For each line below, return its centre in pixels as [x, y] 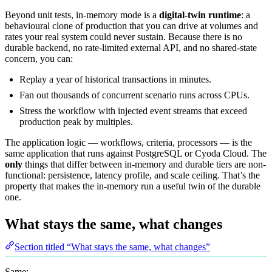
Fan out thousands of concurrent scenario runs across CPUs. [134, 95]
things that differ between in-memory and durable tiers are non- [144, 164]
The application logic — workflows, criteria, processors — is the [128, 142]
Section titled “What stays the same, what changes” [112, 246]
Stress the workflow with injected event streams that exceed [133, 110]
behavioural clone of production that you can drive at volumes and [131, 25]
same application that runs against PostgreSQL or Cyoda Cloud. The [136, 153]
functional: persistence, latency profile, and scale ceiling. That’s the [132, 175]
